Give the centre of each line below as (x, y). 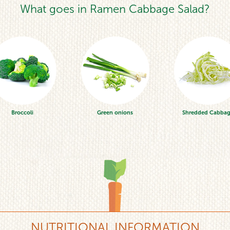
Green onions (115, 112)
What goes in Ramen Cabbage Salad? (115, 9)
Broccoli (22, 112)
